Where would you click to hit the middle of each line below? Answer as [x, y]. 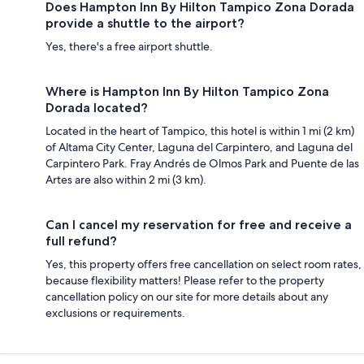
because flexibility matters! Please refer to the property [185, 280]
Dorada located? [97, 107]
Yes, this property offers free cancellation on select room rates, [204, 264]
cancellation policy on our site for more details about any [187, 296]
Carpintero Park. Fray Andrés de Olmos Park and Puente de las [202, 163]
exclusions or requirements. [115, 312]
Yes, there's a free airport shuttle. [129, 46]
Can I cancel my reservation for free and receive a [199, 224]
